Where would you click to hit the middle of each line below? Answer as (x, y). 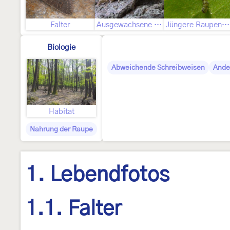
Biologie (61, 47)
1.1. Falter (74, 209)
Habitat (61, 112)
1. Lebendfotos (98, 175)
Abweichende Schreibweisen (158, 68)
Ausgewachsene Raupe (158, 25)
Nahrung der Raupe (61, 129)
